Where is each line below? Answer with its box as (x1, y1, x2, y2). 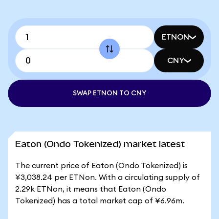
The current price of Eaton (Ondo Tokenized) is (15, 162, 188, 170)
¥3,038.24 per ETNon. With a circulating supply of (15, 174, 200, 181)
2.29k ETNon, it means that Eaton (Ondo (15, 185, 166, 193)
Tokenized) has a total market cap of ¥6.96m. (15, 197, 184, 205)
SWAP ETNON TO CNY (73, 90, 146, 97)
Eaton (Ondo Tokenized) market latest (15, 139, 185, 149)
